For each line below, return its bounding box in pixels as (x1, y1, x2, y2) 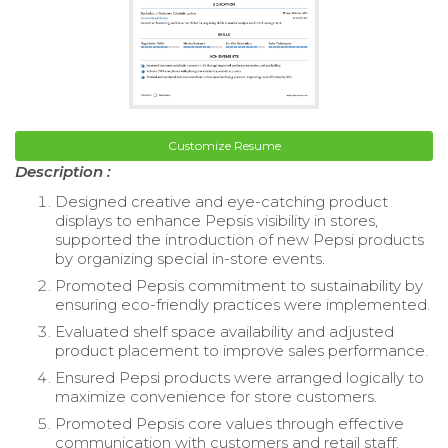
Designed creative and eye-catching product (55, 191, 388, 211)
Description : (15, 161, 111, 181)
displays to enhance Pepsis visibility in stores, (55, 210, 378, 230)
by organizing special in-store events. (55, 248, 325, 268)
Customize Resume (167, 137, 281, 153)
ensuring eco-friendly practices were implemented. (55, 294, 430, 314)
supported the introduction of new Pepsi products (55, 229, 424, 249)
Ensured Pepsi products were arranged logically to (55, 367, 424, 387)
